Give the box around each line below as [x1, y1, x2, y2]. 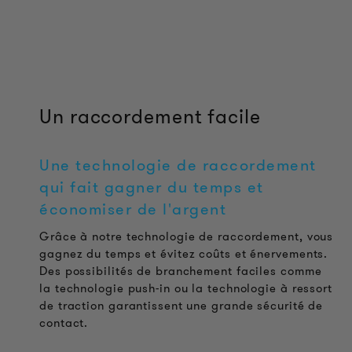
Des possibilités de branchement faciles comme [39, 262, 322, 280]
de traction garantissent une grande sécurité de [39, 297, 324, 315]
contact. [39, 314, 89, 332]
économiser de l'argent [39, 198, 226, 221]
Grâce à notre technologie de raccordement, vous [39, 228, 334, 246]
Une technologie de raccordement [39, 154, 317, 177]
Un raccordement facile [39, 103, 261, 131]
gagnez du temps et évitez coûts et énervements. [39, 245, 328, 263]
